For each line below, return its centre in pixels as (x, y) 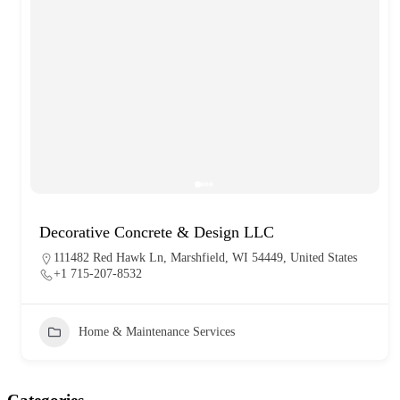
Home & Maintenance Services (157, 331)
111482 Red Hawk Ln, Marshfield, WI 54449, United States (205, 257)
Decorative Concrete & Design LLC (157, 232)
